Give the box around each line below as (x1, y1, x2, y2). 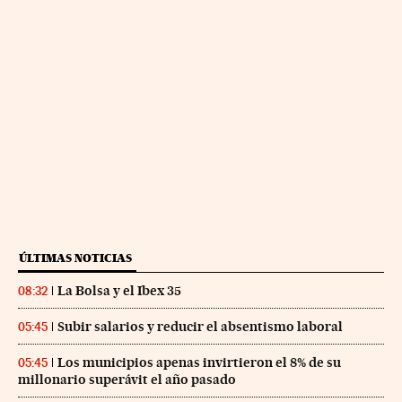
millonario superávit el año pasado (18, 371, 236, 389)
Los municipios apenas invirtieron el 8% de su (57, 354, 341, 371)
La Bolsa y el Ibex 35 (57, 283, 181, 300)
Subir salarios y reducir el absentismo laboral (57, 319, 343, 336)
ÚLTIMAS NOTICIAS (19, 251, 132, 266)
